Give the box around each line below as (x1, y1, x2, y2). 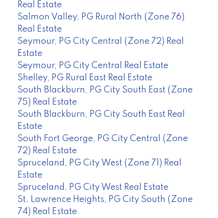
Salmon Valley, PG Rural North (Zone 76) (17, 12, 184, 21)
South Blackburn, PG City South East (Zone (17, 85, 193, 94)
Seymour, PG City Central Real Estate (17, 61, 168, 70)
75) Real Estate (17, 97, 77, 107)
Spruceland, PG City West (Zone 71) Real (17, 158, 182, 167)
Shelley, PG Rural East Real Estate (17, 73, 152, 82)
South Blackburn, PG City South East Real (17, 109, 185, 119)
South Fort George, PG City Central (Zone (17, 134, 188, 143)
